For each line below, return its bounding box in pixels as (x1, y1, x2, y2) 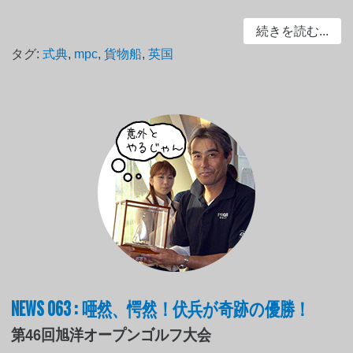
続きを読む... (255, 24, 329, 39)
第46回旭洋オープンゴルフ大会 (11, 325, 212, 344)
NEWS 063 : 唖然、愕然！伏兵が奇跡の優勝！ (11, 292, 310, 321)
